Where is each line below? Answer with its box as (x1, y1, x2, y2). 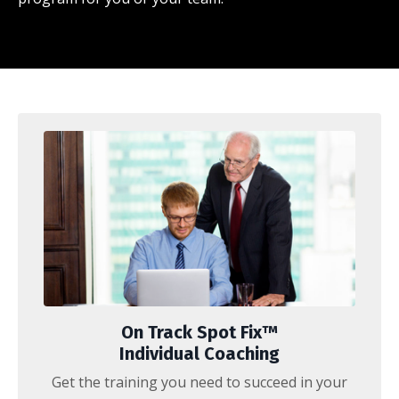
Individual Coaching (119, 342, 280, 364)
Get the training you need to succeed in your (52, 371, 347, 392)
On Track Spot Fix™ (121, 321, 278, 343)
